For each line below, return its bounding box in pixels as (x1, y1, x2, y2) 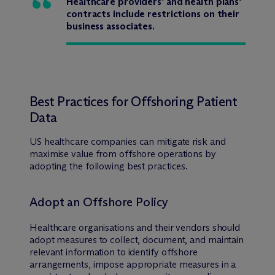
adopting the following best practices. (29, 160, 188, 172)
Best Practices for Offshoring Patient (29, 93, 238, 110)
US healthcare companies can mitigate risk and (29, 135, 226, 147)
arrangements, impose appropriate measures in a (29, 258, 236, 270)
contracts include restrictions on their (66, 7, 240, 20)
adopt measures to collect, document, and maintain (29, 233, 244, 246)
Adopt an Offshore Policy (29, 194, 168, 209)
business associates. (66, 20, 155, 32)
